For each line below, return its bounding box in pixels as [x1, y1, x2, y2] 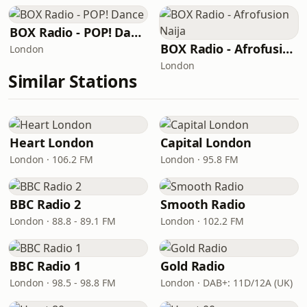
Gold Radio [160, 258, 225, 274]
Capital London [160, 134, 251, 151]
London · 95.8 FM [160, 153, 238, 166]
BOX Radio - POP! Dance [131, 24, 142, 40]
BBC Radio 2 [10, 196, 82, 212]
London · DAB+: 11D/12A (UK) [160, 276, 293, 289]
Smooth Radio [160, 196, 245, 212]
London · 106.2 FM [10, 153, 93, 166]
